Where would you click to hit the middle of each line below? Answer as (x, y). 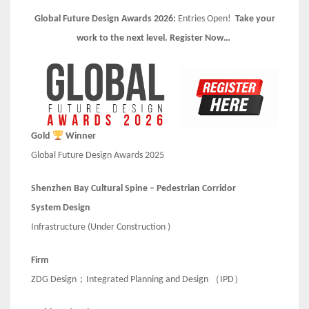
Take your (255, 19)
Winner (79, 137)
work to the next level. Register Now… (154, 39)
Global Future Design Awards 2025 (98, 156)
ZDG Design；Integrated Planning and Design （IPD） (137, 280)
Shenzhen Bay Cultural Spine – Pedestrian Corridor (133, 189)
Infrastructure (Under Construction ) (101, 228)
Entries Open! (206, 19)
